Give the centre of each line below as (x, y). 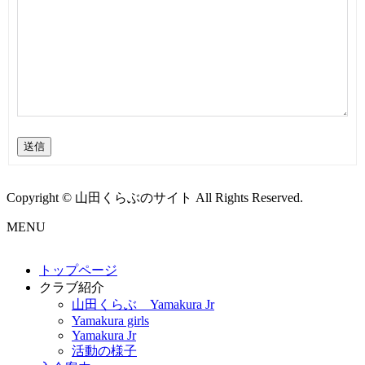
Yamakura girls (110, 321)
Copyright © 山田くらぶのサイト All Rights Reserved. (155, 198)
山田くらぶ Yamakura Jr (143, 305)
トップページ (78, 270)
